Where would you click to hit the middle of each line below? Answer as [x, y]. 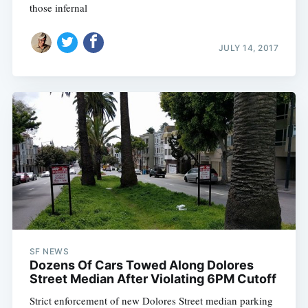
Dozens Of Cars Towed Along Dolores [141, 265]
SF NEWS [49, 251]
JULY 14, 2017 [249, 48]
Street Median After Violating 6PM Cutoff [153, 278]
